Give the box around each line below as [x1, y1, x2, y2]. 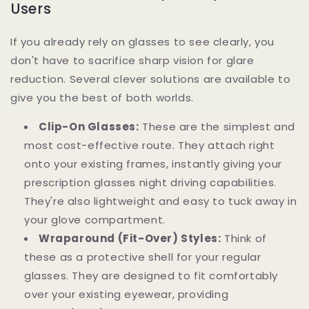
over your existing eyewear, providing [24, 286, 229, 301]
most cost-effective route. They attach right [24, 137, 275, 152]
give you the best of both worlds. [10, 90, 194, 105]
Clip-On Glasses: [39, 119, 139, 134]
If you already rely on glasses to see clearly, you [10, 34, 275, 49]
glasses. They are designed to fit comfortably [24, 268, 279, 283]
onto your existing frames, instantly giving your [24, 156, 282, 171]
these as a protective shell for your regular [24, 249, 261, 264]
